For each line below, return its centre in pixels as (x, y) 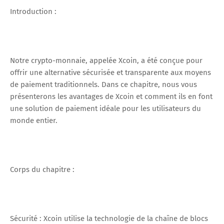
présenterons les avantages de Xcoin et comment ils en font (111, 96)
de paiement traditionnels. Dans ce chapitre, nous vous (103, 84)
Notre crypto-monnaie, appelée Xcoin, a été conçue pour (106, 60)
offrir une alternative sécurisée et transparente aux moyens (110, 72)
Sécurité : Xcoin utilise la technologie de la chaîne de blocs (109, 218)
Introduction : (33, 11)
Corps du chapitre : (42, 169)
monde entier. (34, 120)
